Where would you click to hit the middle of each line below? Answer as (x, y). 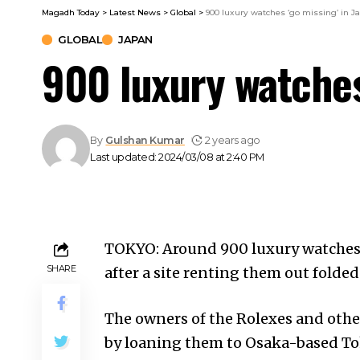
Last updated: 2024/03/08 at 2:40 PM (177, 157)
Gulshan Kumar (145, 140)
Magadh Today (71, 12)
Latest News (135, 12)
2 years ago (233, 140)
